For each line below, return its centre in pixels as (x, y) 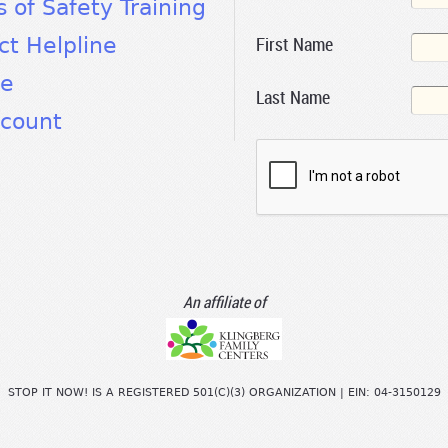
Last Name (293, 96)
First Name (294, 44)
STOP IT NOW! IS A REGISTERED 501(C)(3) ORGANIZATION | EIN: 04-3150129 (224, 392)
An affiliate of (224, 301)
